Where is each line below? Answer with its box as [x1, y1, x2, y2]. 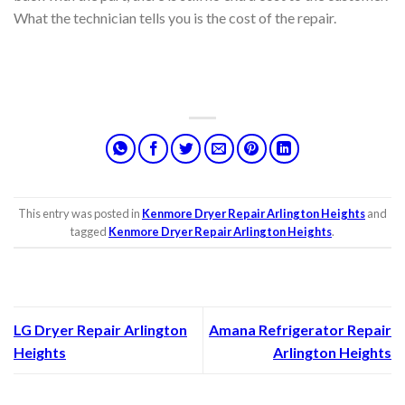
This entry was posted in [18, 205, 142, 221]
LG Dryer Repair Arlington [14, 320, 187, 338]
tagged [71, 223, 108, 239]
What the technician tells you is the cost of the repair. [14, 9, 336, 27]
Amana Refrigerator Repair [209, 320, 391, 338]
